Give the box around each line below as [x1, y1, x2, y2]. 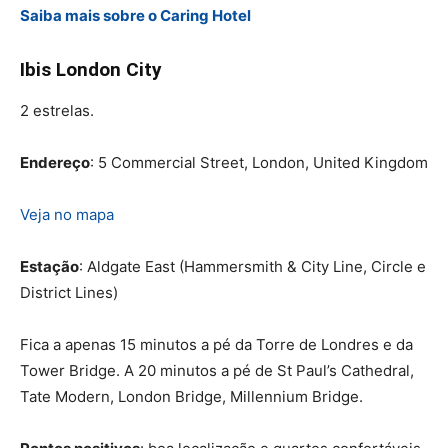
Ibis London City [20, 57, 162, 81]
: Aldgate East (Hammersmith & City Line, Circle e [79, 256, 426, 276]
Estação [20, 256, 79, 276]
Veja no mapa [20, 204, 114, 224]
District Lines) [20, 282, 118, 302]
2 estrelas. [20, 100, 94, 120]
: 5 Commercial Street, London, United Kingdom [90, 152, 428, 172]
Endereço [20, 152, 90, 172]
